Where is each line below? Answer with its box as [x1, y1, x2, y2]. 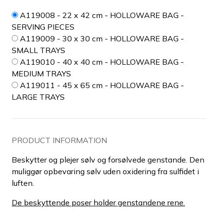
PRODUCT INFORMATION [12, 135, 107, 145]
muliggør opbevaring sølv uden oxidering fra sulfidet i [12, 166, 199, 176]
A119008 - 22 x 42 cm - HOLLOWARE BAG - [20, 10, 184, 20]
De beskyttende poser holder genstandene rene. [12, 197, 185, 207]
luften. [12, 178, 34, 188]
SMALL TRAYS [12, 45, 65, 55]
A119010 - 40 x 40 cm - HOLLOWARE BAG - [20, 56, 184, 67]
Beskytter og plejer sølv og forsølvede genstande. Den [12, 154, 204, 164]
